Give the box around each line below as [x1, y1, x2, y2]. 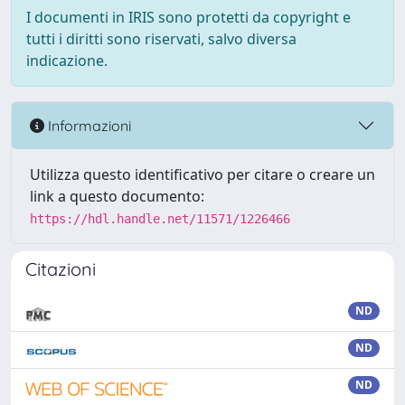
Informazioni [44, 116, 131, 135]
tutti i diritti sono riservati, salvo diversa [26, 29, 297, 49]
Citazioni [25, 258, 96, 280]
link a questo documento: [30, 186, 204, 206]
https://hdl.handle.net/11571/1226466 [30, 212, 290, 226]
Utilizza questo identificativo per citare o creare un [30, 165, 375, 184]
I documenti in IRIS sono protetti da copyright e [26, 7, 351, 27]
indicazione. [26, 51, 108, 71]
